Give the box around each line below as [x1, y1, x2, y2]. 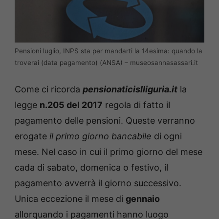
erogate [15, 131, 49, 142]
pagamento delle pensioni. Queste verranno [15, 115, 195, 126]
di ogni [152, 131, 182, 142]
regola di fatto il [103, 100, 170, 110]
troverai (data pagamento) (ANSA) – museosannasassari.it [15, 59, 198, 67]
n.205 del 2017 [40, 100, 103, 110]
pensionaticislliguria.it [83, 84, 177, 95]
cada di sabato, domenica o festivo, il [15, 162, 168, 173]
